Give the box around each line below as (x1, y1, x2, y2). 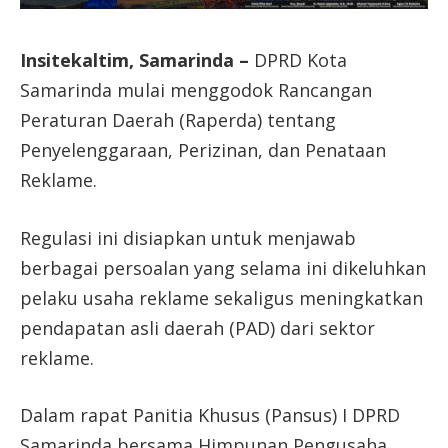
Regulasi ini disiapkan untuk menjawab (20, 225, 356, 250)
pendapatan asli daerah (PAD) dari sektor (20, 315, 375, 340)
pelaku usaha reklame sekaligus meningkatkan (20, 285, 423, 310)
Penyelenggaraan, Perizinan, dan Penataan (20, 137, 386, 162)
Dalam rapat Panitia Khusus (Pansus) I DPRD (20, 403, 400, 428)
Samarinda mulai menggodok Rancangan (20, 77, 372, 102)
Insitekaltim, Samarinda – (20, 47, 249, 72)
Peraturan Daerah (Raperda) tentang (20, 107, 336, 132)
